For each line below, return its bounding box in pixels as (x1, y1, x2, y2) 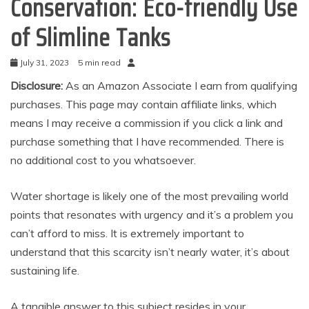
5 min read (78, 57, 121, 68)
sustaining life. (10, 263, 79, 277)
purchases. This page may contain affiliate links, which (10, 97, 277, 111)
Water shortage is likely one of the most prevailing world (10, 189, 288, 203)
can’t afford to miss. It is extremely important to (10, 226, 244, 240)
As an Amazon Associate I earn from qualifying (66, 79, 297, 92)
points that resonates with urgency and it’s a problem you (10, 208, 293, 221)
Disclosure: (10, 79, 66, 92)
